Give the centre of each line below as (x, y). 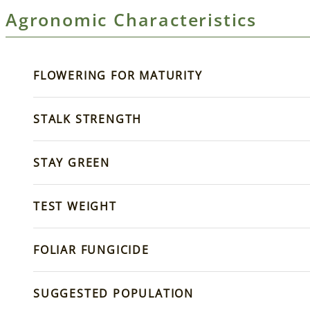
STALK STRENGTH (88, 119)
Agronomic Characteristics (131, 20)
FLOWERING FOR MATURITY (118, 76)
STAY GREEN (72, 163)
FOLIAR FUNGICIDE (91, 250)
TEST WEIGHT (75, 207)
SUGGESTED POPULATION (113, 294)
